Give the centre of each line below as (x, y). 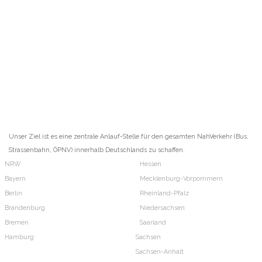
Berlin (13, 194)
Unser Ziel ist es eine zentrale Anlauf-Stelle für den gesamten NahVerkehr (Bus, (129, 137)
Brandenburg (25, 208)
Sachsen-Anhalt (159, 252)
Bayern (15, 179)
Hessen (151, 164)
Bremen (16, 223)
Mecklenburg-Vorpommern (181, 179)
